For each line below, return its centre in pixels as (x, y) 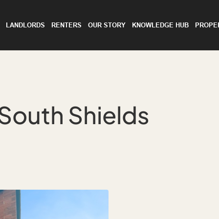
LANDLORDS (26, 25)
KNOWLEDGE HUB (160, 25)
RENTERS (67, 25)
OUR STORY (107, 25)
